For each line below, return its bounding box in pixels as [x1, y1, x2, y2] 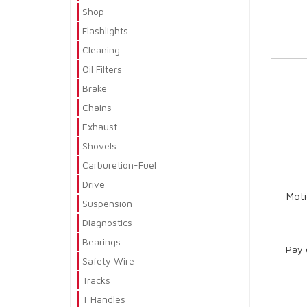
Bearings [82, 236, 121, 248]
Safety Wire [82, 255, 134, 267]
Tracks [82, 274, 110, 286]
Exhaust [82, 121, 117, 133]
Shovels [82, 140, 116, 152]
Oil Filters [82, 63, 122, 75]
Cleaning [82, 44, 120, 56]
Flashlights [82, 25, 128, 37]
